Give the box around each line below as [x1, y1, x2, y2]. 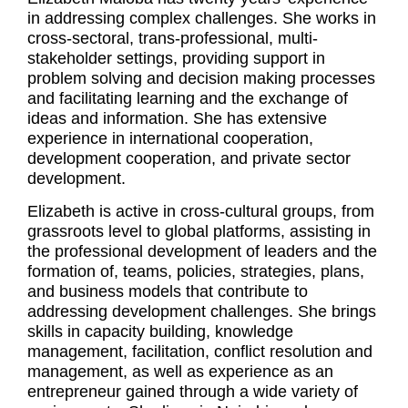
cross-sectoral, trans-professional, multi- [27, 29, 318, 47]
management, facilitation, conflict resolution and [27, 342, 372, 362]
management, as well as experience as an [27, 362, 333, 382]
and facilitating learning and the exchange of [27, 89, 348, 107]
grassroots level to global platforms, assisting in [27, 222, 371, 241]
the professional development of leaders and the [27, 242, 377, 261]
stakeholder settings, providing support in [27, 49, 325, 67]
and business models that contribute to [27, 282, 308, 301]
